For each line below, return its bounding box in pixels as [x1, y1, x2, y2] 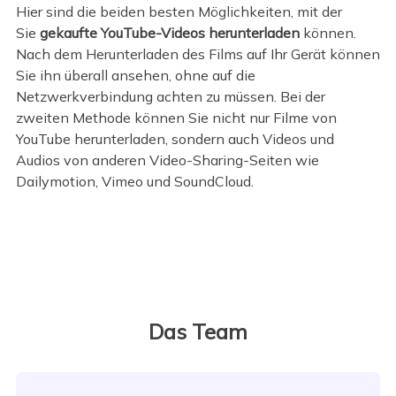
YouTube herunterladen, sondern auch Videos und [15, 130, 334, 148]
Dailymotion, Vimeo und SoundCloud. [15, 172, 254, 191]
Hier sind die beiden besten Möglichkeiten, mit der [15, 3, 342, 21]
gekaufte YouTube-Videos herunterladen [39, 24, 300, 42]
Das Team [148, 317, 247, 345]
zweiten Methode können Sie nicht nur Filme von [15, 109, 337, 127]
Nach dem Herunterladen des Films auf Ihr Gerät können [15, 45, 380, 64]
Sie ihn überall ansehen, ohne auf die [15, 66, 255, 85]
